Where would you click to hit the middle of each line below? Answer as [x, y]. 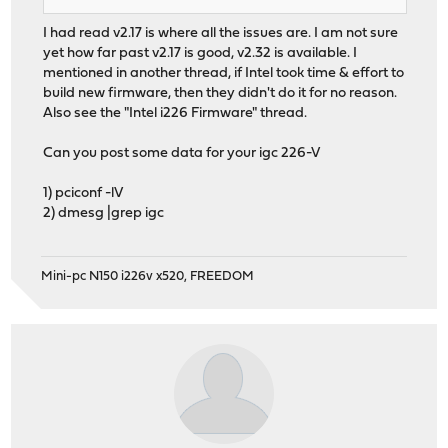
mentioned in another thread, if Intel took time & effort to [224, 74]
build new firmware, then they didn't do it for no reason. [220, 94]
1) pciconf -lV [83, 194]
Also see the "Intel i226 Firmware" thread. [175, 114]
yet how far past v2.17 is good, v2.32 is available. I [200, 54]
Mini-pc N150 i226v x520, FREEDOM [148, 276]
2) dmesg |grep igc [104, 214]
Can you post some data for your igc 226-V [182, 154]
